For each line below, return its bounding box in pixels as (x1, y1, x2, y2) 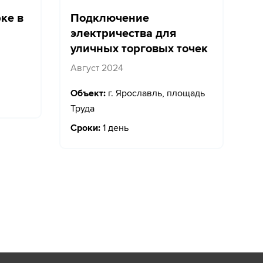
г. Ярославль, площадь (106, 87, 205, 99)
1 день (100, 122, 129, 134)
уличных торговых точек (70, 41, 208, 56)
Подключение (70, 11, 149, 25)
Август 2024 (70, 62, 123, 74)
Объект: (70, 87, 106, 99)
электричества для (70, 26, 176, 41)
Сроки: (70, 122, 100, 134)
